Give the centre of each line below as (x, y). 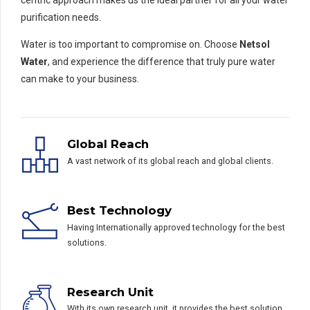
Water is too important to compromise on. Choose (130, 45)
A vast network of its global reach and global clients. (170, 161)
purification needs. (61, 18)
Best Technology (119, 211)
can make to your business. (80, 79)
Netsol (255, 45)
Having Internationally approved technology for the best (176, 227)
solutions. (87, 242)
